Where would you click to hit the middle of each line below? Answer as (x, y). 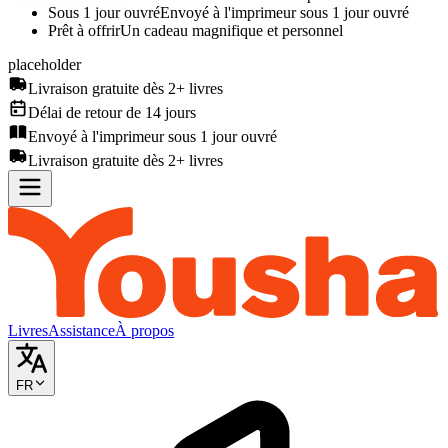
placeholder (44, 65)
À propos (144, 330)
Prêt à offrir (84, 31)
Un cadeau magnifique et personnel (231, 31)
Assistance (81, 330)
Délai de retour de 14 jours (112, 113)
